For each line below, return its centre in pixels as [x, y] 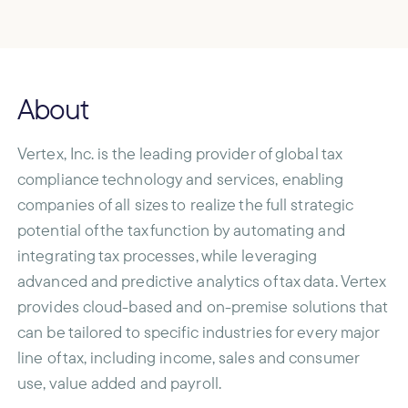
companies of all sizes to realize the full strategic [186, 205]
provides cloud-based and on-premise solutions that [203, 307]
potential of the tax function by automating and [181, 230]
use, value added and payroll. [119, 383]
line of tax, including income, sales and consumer [188, 358]
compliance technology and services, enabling [181, 179]
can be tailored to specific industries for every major [199, 332]
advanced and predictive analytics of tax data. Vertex [202, 281]
